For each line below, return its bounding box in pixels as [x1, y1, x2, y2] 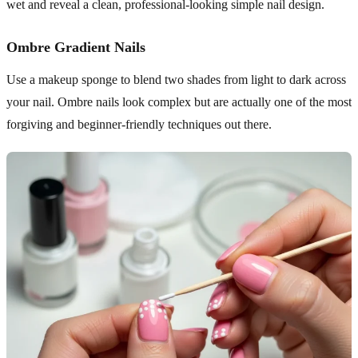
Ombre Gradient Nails [6, 39, 145, 56]
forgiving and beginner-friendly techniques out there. [6, 117, 272, 132]
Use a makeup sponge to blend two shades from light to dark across [6, 73, 346, 87]
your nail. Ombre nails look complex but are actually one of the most [6, 95, 352, 109]
